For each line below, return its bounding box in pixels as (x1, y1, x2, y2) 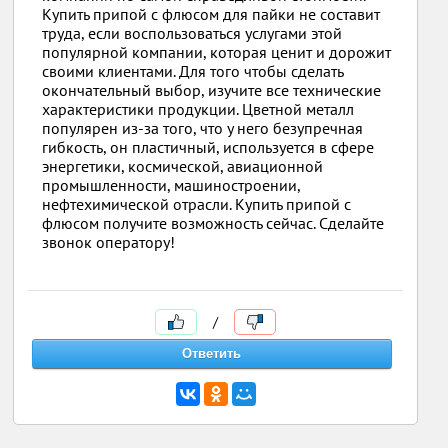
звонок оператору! (42, 232, 176, 252)
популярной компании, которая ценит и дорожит (42, 42, 392, 62)
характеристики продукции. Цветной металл (42, 99, 355, 119)
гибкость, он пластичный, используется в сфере (42, 137, 375, 157)
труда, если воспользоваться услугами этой (42, 23, 343, 43)
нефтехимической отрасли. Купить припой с (42, 194, 352, 214)
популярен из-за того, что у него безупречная (42, 118, 364, 138)
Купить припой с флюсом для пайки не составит (42, 4, 381, 24)
